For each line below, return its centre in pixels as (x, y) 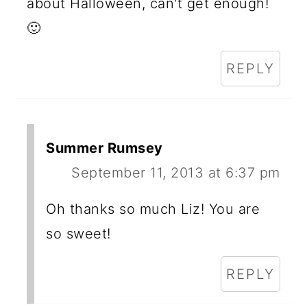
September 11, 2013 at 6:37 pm (176, 172)
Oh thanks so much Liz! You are (153, 209)
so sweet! (78, 233)
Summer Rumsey (105, 148)
